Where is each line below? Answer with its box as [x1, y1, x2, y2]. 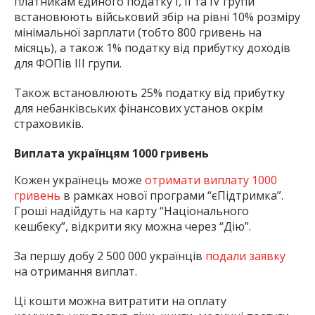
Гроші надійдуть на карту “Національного [14, 203, 249, 219]
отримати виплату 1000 [145, 172, 277, 188]
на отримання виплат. [14, 264, 137, 280]
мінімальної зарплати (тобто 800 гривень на [14, 25, 262, 41]
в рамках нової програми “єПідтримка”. [60, 188, 283, 204]
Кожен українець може [14, 172, 145, 188]
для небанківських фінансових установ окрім [14, 101, 263, 117]
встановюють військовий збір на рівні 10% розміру [14, 9, 300, 25]
